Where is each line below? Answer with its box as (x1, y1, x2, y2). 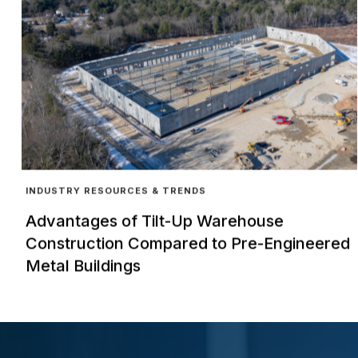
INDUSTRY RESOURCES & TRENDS (25, 185, 206, 197)
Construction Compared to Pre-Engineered (25, 233, 350, 253)
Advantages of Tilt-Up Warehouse (25, 211, 284, 231)
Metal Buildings (25, 256, 141, 276)
